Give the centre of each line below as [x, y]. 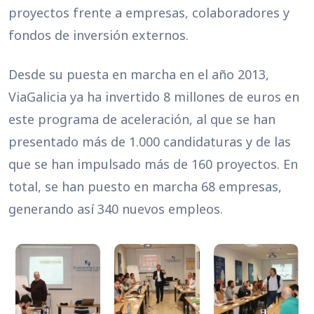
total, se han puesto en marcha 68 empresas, [145, 186]
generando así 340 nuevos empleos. [116, 209]
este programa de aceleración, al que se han [142, 119]
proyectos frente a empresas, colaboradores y [149, 13]
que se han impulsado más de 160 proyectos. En [153, 164]
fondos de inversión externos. [98, 35]
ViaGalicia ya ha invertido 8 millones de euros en [154, 97]
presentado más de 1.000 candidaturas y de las [150, 142]
